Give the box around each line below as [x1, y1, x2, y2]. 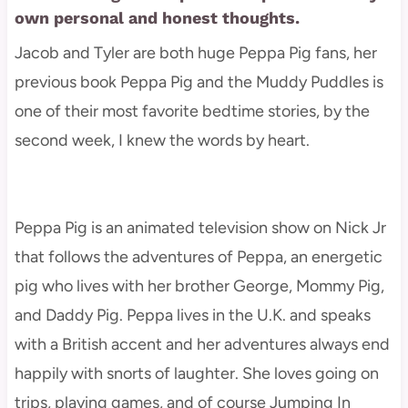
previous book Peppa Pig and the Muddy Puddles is [14, 71, 383, 92]
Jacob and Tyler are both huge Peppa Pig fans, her [14, 42, 377, 63]
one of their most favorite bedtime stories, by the [14, 100, 370, 121]
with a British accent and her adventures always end [14, 333, 390, 354]
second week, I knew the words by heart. [14, 129, 310, 150]
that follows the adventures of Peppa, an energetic [14, 246, 382, 267]
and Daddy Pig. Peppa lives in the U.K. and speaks [14, 304, 371, 325]
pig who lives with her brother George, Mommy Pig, [14, 275, 384, 296]
